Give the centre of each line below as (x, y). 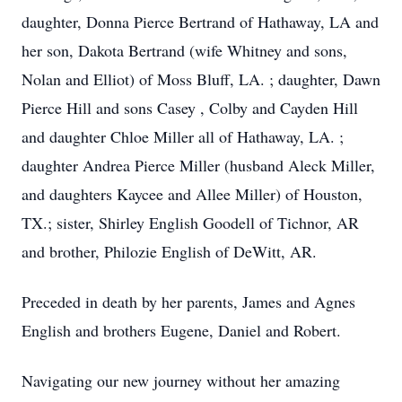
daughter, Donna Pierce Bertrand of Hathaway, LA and (200, 22)
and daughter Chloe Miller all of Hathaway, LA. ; (183, 136)
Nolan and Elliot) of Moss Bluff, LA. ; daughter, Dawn (201, 79)
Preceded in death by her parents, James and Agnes (188, 301)
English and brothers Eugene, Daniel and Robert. (184, 330)
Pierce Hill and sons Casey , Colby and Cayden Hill (190, 108)
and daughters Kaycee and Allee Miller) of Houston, (192, 194)
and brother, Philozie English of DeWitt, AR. (172, 251)
